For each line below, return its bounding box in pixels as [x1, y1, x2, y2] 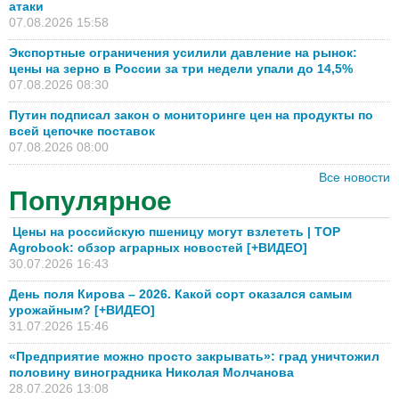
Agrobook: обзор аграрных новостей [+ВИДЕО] [9, 240, 307, 255]
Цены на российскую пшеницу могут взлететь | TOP [9, 224, 340, 239]
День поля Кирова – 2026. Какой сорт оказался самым [9, 286, 352, 301]
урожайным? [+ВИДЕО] [9, 302, 155, 317]
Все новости [319, 169, 390, 184]
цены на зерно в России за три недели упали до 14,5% [9, 61, 353, 76]
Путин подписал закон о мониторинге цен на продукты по [9, 107, 373, 122]
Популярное [9, 185, 172, 216]
